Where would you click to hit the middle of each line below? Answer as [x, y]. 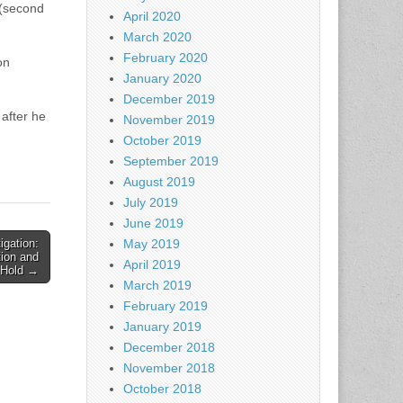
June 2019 [153, 223]
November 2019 [169, 120]
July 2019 [151, 202]
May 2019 [152, 244]
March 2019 [157, 285]
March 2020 [157, 37]
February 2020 [166, 58]
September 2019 [171, 161]
